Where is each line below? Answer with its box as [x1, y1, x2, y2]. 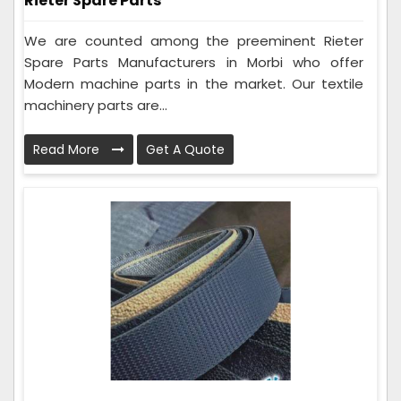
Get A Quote [146, 140, 225, 158]
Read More [33, 140, 103, 158]
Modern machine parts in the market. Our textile [24, 73, 363, 93]
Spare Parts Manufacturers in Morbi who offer [24, 52, 363, 72]
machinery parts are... [24, 95, 167, 115]
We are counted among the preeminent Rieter [24, 30, 363, 50]
